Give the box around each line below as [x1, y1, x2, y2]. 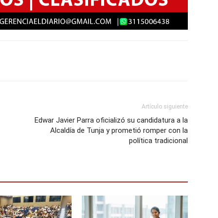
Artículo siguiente [142, 103, 188, 110]
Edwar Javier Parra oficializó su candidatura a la [35, 115, 188, 125]
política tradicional [129, 136, 188, 145]
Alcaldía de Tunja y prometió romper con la [50, 126, 188, 135]
